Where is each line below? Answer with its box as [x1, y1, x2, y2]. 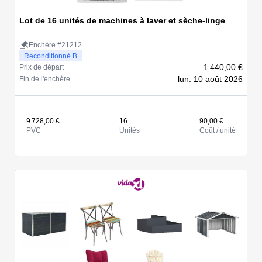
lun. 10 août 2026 [178, 74, 243, 84]
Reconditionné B [24, 52, 77, 61]
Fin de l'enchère [19, 75, 70, 84]
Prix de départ [19, 63, 64, 72]
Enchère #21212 [29, 41, 82, 50]
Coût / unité [199, 126, 236, 135]
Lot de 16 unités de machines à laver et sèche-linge [19, 16, 225, 26]
